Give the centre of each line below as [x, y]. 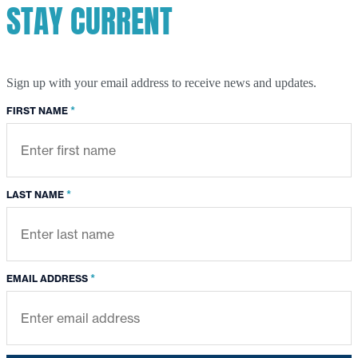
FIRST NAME [37, 111]
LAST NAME [35, 195]
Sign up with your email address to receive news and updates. [161, 83]
